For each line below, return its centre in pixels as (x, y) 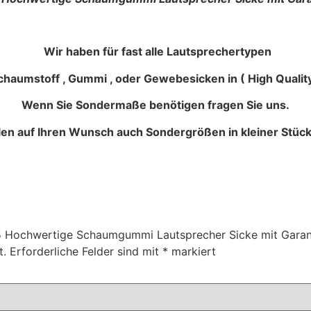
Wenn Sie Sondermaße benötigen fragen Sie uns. (155, 105)
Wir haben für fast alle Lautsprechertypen (157, 52)
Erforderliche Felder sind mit (86, 251)
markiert (192, 251)
